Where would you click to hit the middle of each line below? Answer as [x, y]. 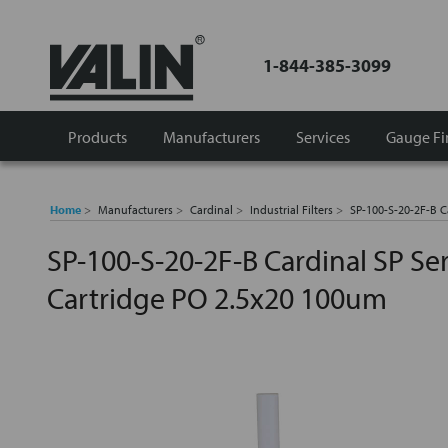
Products [97, 136]
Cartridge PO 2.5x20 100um [217, 298]
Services [323, 136]
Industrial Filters [291, 209]
